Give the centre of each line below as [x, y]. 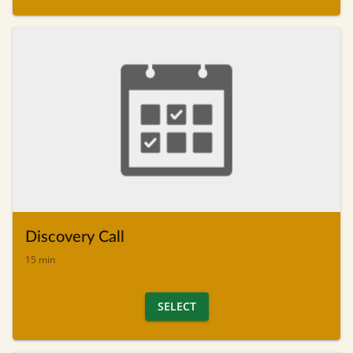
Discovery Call [75, 237]
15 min [40, 259]
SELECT [176, 306]
